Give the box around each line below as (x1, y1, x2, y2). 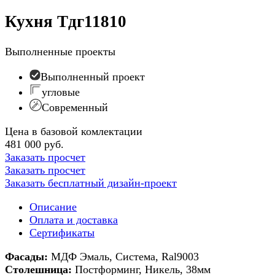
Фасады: (5, 250, 48, 263)
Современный (42, 101, 108, 114)
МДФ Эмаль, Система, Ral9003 (48, 250, 199, 263)
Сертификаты (29, 226, 95, 239)
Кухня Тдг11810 (5, 12, 126, 31)
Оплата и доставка (29, 213, 118, 226)
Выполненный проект (41, 70, 145, 83)
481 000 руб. (5, 137, 64, 150)
